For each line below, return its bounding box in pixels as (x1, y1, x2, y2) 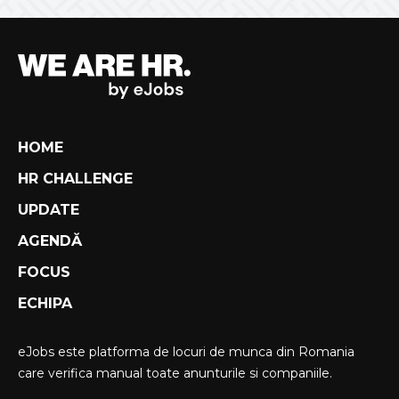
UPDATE (18, 200, 79, 218)
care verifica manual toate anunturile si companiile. (18, 364, 332, 381)
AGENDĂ (18, 232, 82, 249)
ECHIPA (18, 294, 72, 312)
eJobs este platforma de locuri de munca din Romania (18, 343, 354, 360)
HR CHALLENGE (18, 169, 133, 187)
